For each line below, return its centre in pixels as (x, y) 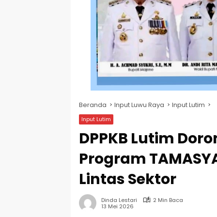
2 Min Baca (168, 200)
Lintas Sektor (128, 179)
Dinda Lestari (119, 200)
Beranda (93, 105)
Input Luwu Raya (139, 105)
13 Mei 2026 (117, 207)
